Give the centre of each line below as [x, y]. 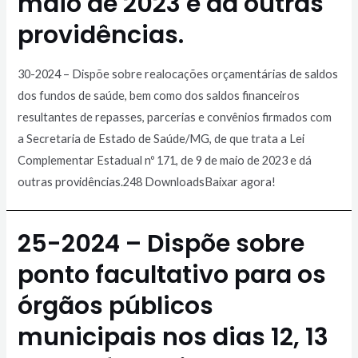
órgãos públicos [116, 306]
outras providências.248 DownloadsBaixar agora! [147, 182]
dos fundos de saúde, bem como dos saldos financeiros [159, 96]
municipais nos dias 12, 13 [173, 337]
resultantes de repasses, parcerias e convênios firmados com [175, 117]
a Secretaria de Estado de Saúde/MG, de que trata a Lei [161, 139]
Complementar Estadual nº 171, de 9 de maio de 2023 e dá [165, 161]
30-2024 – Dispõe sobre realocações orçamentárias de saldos [178, 74]
